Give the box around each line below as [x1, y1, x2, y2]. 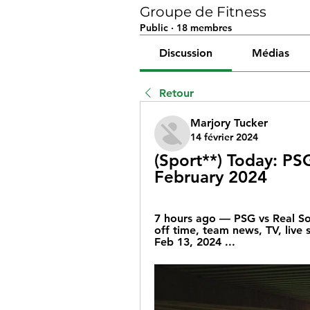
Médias [251, 46, 289, 60]
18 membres [176, 21, 232, 34]
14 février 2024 [190, 131, 258, 143]
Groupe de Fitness [140, 3, 266, 20]
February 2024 [154, 167, 267, 187]
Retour [159, 86, 194, 100]
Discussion [159, 46, 213, 60]
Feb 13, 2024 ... [154, 235, 235, 248]
